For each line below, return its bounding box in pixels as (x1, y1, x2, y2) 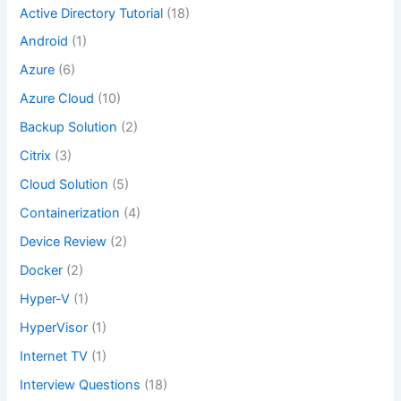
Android (20, 33, 69, 50)
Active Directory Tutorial (20, 4, 164, 21)
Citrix (20, 148, 52, 165)
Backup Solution (20, 119, 118, 136)
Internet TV (20, 347, 89, 364)
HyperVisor (20, 319, 89, 336)
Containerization (20, 205, 121, 222)
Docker (20, 261, 64, 278)
